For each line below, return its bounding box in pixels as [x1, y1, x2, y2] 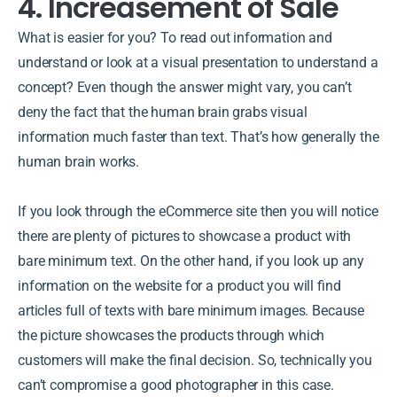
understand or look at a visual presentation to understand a [18, 53, 378, 71]
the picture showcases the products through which [18, 326, 325, 344]
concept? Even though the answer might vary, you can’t [18, 78, 352, 96]
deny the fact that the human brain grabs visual [18, 103, 307, 121]
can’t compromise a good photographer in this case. [18, 376, 334, 393]
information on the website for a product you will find [18, 276, 341, 294]
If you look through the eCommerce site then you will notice [18, 202, 378, 220]
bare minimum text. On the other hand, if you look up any [18, 252, 365, 269]
